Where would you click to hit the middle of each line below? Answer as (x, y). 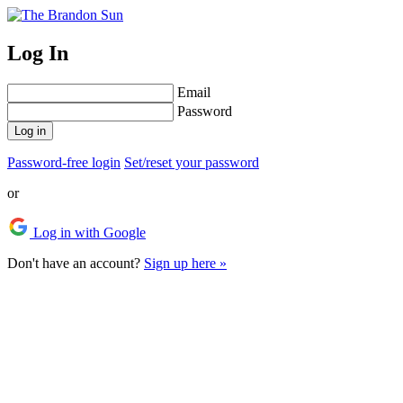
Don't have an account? (76, 263)
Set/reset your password (192, 162)
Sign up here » (185, 263)
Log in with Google (88, 232)
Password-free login (64, 162)
